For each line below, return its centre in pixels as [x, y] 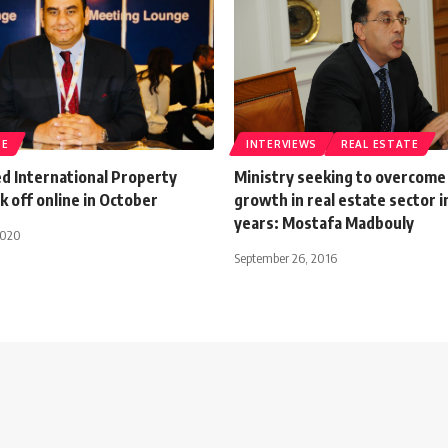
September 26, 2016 [285, 257]
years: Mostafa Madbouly [324, 222]
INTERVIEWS [281, 143]
